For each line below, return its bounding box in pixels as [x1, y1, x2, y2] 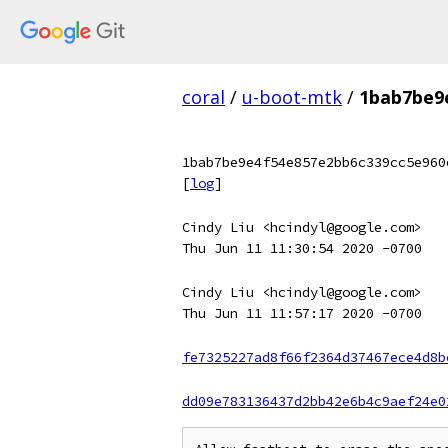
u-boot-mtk [242, 85, 342, 109]
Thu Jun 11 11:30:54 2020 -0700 [182, 239, 422, 257]
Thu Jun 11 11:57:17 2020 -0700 [182, 304, 422, 322]
